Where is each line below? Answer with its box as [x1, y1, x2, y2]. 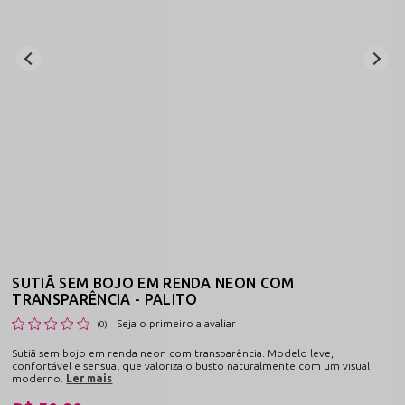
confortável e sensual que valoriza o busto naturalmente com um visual [12, 360, 371, 372]
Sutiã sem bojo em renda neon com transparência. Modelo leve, [12, 347, 334, 359]
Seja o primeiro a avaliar [117, 317, 237, 329]
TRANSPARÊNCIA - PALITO [12, 291, 198, 307]
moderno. [12, 372, 64, 384]
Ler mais [66, 372, 113, 384]
